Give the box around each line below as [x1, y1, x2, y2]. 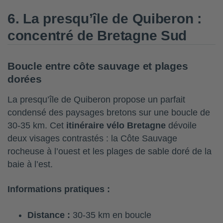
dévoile [166, 120, 197, 131]
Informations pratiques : [7, 184, 110, 195]
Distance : [27, 210, 70, 221]
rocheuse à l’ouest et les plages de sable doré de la [7, 146, 212, 157]
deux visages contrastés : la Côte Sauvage [7, 133, 177, 144]
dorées [7, 73, 42, 85]
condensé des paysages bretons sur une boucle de [7, 108, 210, 118]
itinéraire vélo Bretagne [66, 120, 166, 131]
